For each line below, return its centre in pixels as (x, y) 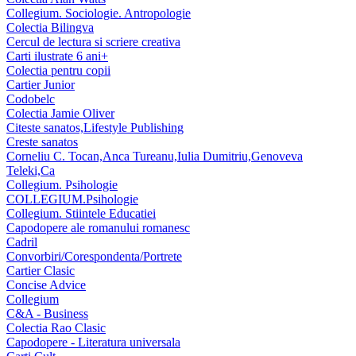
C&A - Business (47, 314)
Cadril (22, 242)
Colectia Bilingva (50, 28)
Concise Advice (46, 285)
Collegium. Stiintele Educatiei (81, 214)
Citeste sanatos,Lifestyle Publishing (95, 128)
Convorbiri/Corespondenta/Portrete (94, 257)
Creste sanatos (42, 142)
